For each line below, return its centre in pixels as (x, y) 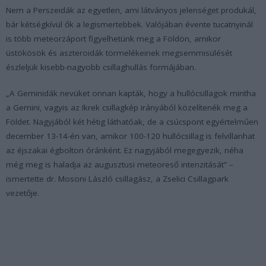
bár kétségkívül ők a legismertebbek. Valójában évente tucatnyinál (129, 24)
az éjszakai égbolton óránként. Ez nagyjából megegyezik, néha (125, 150)
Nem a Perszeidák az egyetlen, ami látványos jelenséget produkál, (131, 10)
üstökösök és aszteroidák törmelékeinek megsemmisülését (119, 53)
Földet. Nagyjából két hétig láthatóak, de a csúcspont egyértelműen (132, 121)
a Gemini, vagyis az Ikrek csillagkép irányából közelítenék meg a (127, 107)
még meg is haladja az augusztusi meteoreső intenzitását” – (120, 164)
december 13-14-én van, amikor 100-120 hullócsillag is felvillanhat (130, 136)
